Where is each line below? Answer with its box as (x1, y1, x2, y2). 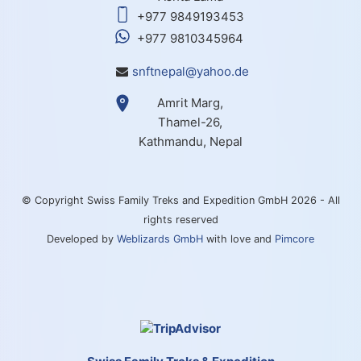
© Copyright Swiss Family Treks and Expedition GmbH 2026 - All (21, 193, 340, 206)
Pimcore (275, 232, 314, 245)
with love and (203, 232, 275, 245)
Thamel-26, (158, 114, 222, 130)
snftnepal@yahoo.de (131, 63, 249, 79)
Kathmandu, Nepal (138, 133, 243, 149)
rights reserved (143, 213, 218, 226)
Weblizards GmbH (117, 232, 203, 245)
